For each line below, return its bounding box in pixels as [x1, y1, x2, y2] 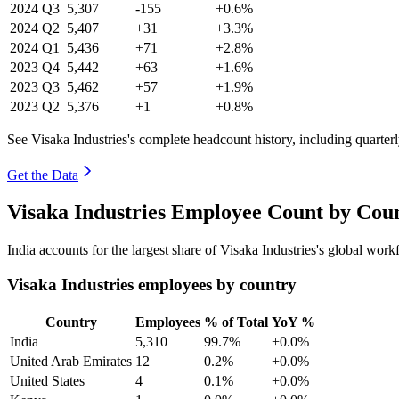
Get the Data [7, 167, 78, 183]
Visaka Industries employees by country [7, 275, 297, 295]
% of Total [204, 313, 268, 330]
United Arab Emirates [10, 353, 132, 369]
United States [10, 372, 85, 388]
